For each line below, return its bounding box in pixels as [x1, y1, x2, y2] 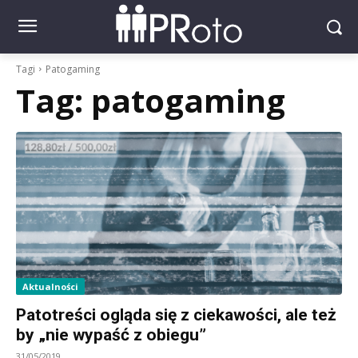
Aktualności [22, 280, 78, 292]
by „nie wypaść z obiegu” [16, 324, 206, 344]
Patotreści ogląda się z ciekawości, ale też [16, 304, 336, 324]
